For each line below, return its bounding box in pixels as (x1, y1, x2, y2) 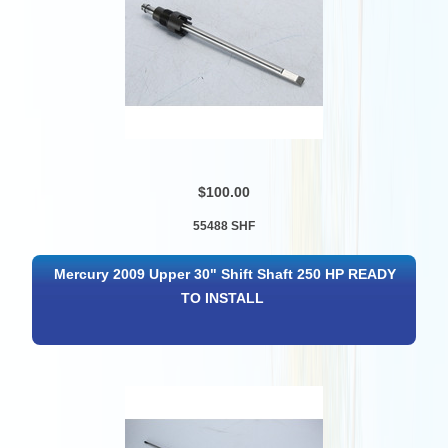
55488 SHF (192, 218, 255, 233)
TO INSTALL (181, 290, 265, 306)
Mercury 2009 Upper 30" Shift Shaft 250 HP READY (53, 266, 396, 282)
